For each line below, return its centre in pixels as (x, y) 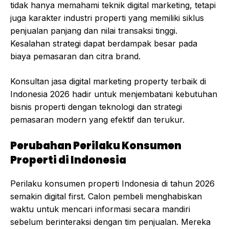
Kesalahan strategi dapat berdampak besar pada (104, 44)
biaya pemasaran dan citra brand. (75, 56)
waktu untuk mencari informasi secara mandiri (100, 209)
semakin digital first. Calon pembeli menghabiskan (106, 197)
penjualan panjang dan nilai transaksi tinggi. (94, 31)
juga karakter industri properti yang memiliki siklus (107, 18)
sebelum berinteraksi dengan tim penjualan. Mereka (110, 222)
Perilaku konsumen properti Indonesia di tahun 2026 (112, 184)
